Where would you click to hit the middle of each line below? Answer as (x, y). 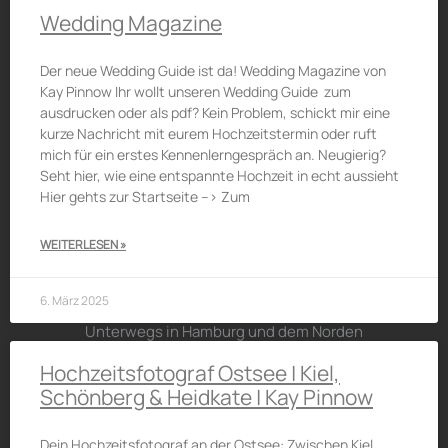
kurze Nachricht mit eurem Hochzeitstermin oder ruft (208, 133)
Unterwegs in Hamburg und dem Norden (224, 331)
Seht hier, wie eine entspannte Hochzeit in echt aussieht (219, 175)
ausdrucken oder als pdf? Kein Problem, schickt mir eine (215, 112)
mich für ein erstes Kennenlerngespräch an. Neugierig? (213, 154)
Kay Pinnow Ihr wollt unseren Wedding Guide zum (195, 91)
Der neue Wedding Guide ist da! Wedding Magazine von (213, 70)
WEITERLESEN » (83, 244)
